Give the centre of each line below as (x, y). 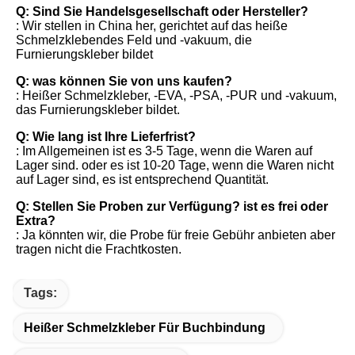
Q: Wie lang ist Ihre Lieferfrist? (106, 136)
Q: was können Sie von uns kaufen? (124, 81)
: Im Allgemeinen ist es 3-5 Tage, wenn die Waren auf (164, 151)
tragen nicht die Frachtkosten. (99, 249)
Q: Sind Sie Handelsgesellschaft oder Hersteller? (162, 11)
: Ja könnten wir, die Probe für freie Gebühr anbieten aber (176, 235)
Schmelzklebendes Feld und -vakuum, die (134, 40)
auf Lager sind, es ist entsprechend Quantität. (142, 179)
